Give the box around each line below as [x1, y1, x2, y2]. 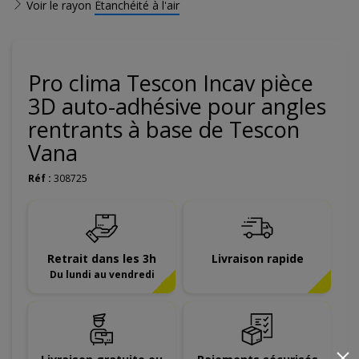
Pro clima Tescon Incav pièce [28, 68, 313, 98]
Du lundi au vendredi [49, 268, 155, 280]
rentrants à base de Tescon [28, 115, 300, 144]
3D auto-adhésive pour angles [28, 91, 326, 121]
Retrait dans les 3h [47, 251, 156, 266]
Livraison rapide [211, 251, 304, 266]
